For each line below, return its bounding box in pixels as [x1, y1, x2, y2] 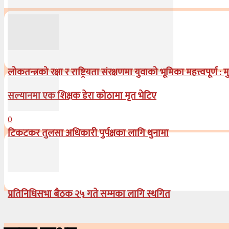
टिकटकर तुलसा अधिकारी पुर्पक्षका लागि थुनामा [8, 125, 169, 141]
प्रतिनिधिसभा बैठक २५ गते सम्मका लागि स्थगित [8, 186, 170, 202]
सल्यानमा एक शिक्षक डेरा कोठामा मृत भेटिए [8, 87, 156, 104]
